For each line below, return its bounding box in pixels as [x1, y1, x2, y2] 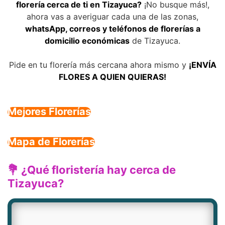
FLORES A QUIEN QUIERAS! [59, 72, 166, 82]
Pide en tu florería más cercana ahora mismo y [9, 60, 189, 70]
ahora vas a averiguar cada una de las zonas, [27, 12, 198, 22]
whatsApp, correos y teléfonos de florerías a [25, 24, 200, 34]
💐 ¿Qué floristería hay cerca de [8, 163, 176, 176]
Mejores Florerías [8, 105, 91, 118]
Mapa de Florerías [8, 136, 95, 148]
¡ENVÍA [188, 60, 216, 70]
